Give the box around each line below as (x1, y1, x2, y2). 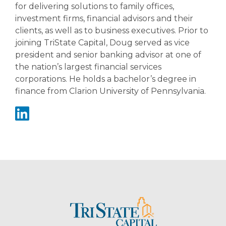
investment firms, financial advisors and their (15, 14, 193, 24)
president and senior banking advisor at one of (15, 50, 201, 60)
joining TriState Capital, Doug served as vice (15, 38, 190, 48)
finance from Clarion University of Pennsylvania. (15, 86, 206, 96)
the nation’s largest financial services (15, 62, 161, 72)
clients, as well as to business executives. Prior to (15, 26, 208, 36)
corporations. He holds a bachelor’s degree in (15, 74, 196, 84)
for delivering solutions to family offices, (15, 2, 174, 12)
